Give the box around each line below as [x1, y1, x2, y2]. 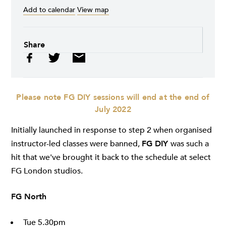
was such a [171, 138, 209, 150]
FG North [11, 191, 46, 203]
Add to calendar [23, 5, 75, 15]
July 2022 [95, 104, 131, 116]
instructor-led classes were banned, [11, 138, 142, 150]
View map [77, 5, 109, 15]
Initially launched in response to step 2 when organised [11, 125, 212, 136]
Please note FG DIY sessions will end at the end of [16, 92, 210, 103]
